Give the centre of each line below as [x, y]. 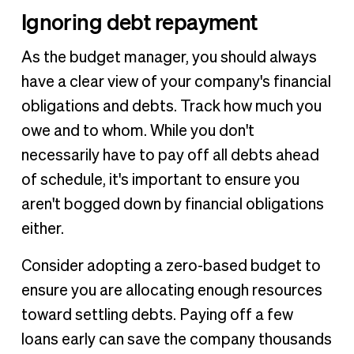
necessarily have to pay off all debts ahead [170, 155]
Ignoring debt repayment [139, 21]
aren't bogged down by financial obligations [172, 204]
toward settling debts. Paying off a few [157, 315]
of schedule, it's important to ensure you [160, 180]
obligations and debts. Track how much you [171, 106]
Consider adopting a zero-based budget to [171, 266]
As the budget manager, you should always [169, 57]
